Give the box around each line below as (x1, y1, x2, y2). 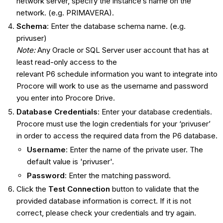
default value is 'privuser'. (26, 156, 114, 166)
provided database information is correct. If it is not (16, 196, 191, 206)
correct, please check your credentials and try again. (16, 208, 196, 218)
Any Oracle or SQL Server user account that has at (35, 45, 209, 55)
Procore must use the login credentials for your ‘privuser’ (16, 119, 211, 129)
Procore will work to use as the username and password (16, 81, 208, 91)
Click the (16, 184, 48, 194)
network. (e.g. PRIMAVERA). (16, 7, 114, 17)
